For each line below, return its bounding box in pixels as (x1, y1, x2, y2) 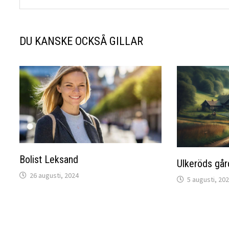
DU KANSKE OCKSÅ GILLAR (19, 35, 144, 48)
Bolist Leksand (19, 153, 79, 166)
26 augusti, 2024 (30, 171, 79, 180)
